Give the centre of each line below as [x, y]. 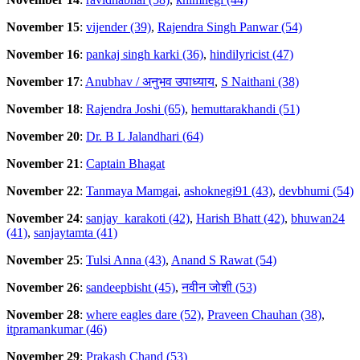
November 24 [43, 219]
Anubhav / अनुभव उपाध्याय [150, 82]
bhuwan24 [318, 219]
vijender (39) [119, 27]
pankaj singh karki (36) [145, 55]
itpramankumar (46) [57, 329]
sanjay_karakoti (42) [138, 219]
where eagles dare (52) [143, 315]
